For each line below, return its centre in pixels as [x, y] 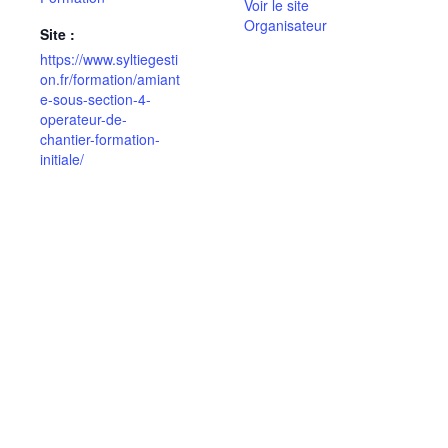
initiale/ [62, 159]
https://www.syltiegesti [109, 59]
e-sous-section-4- [95, 99]
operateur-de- [83, 119]
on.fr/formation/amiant [110, 79]
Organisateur [285, 25]
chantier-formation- [100, 139]
